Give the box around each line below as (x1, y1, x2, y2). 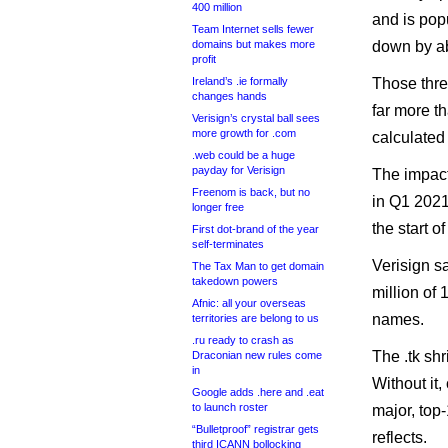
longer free (192, 201, 244, 213)
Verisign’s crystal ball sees (192, 112, 320, 124)
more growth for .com (192, 127, 296, 139)
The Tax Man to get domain (192, 260, 324, 272)
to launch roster (192, 401, 268, 413)
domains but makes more (192, 38, 315, 50)
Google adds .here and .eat (192, 386, 324, 398)
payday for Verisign (192, 164, 285, 176)
